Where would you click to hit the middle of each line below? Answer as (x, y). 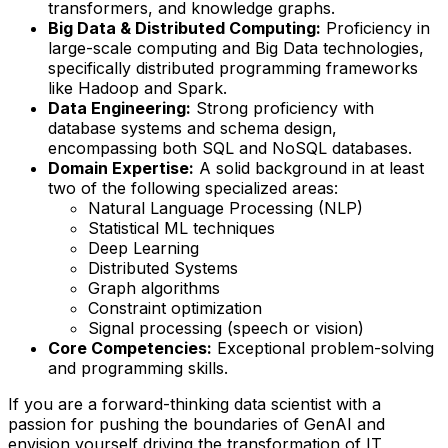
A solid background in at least (309, 167)
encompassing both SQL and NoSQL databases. (230, 147)
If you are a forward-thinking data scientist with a (194, 403)
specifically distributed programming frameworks (233, 67)
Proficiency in (375, 27)
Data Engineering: (119, 107)
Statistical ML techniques (181, 227)
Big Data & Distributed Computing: (184, 27)
